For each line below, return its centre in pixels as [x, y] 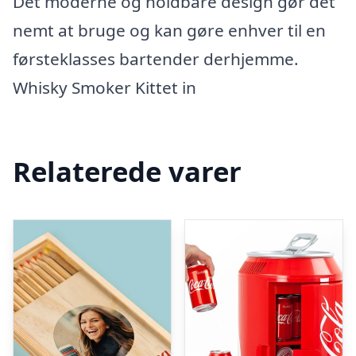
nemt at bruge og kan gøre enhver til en [169, 30]
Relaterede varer [127, 171]
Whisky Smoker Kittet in [104, 87]
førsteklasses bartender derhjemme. [156, 59]
